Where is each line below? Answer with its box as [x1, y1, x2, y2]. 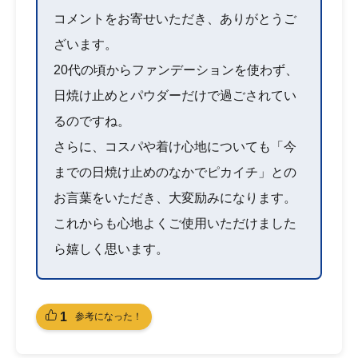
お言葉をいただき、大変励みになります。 [54, 190, 296, 205]
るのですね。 [54, 113, 130, 128]
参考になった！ [75, 310, 142, 322]
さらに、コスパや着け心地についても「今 [54, 139, 296, 153]
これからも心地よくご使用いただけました [54, 216, 296, 230]
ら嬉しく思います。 [54, 241, 169, 256]
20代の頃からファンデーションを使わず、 [54, 62, 298, 77]
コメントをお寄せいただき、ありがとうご [54, 11, 296, 26]
